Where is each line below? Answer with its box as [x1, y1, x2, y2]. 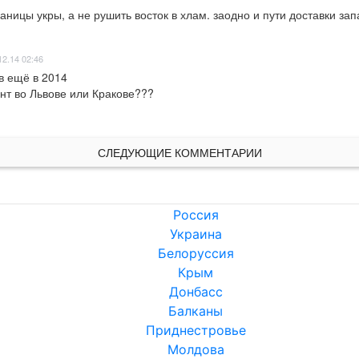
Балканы [168, 303, 223, 320]
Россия [172, 207, 219, 224]
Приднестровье [145, 322, 246, 339]
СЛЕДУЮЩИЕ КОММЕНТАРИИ [97, 144, 262, 161]
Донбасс [168, 284, 223, 301]
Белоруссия [157, 245, 234, 262]
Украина [169, 226, 222, 243]
